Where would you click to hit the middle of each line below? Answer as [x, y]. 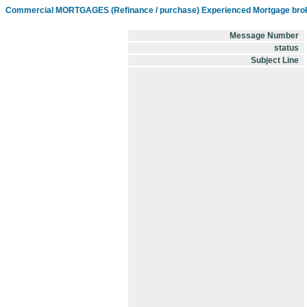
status [286, 48]
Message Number [264, 36]
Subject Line [275, 60]
